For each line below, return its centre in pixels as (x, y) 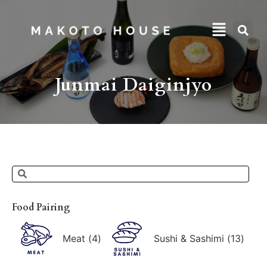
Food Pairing (41, 207)
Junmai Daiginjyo (133, 85)
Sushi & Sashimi (189, 238)
